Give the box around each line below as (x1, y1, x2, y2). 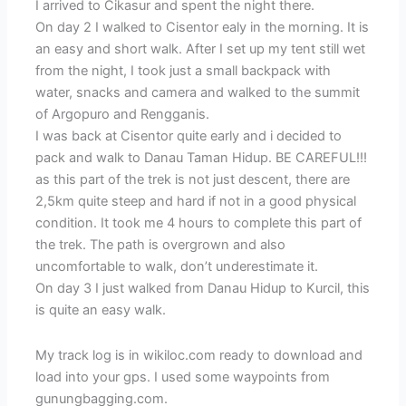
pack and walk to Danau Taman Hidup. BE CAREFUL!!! (35, 150, 368, 167)
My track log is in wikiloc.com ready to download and (35, 346, 363, 363)
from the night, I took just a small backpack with (35, 63, 332, 80)
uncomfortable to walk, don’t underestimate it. (35, 258, 319, 275)
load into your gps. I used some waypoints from (35, 368, 331, 385)
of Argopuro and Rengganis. (35, 106, 210, 123)
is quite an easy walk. (35, 302, 167, 319)
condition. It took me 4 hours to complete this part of (35, 215, 362, 232)
